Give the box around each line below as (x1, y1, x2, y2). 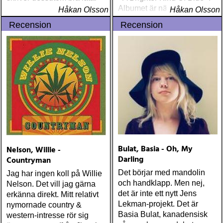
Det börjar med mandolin (118, 168, 205, 177)
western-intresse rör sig (6, 211, 89, 220)
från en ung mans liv (118, 35, 189, 44)
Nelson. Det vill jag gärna (6, 180, 96, 188)
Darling (118, 153, 143, 166)
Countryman (6, 154, 51, 167)
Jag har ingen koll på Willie (6, 169, 102, 178)
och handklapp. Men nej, (118, 179, 205, 187)
